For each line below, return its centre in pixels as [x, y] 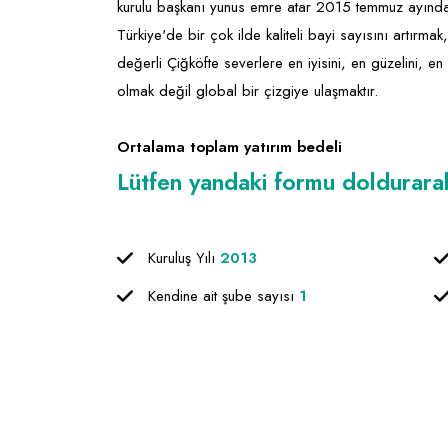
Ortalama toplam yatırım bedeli [229, 147]
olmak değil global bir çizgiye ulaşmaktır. [247, 91]
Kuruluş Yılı [184, 258]
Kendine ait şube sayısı [223, 296]
